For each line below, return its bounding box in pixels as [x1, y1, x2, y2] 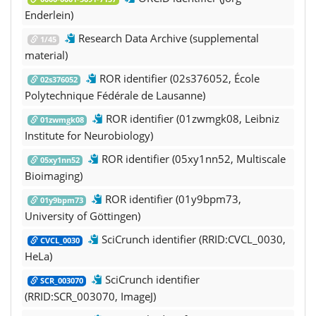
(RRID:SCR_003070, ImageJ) [25, 288, 156, 303]
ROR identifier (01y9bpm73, [102, 191, 241, 206]
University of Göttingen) [25, 208, 140, 223]
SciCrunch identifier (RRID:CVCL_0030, [99, 231, 286, 246]
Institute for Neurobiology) [25, 128, 153, 142]
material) [25, 47, 68, 62]
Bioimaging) [25, 168, 83, 183]
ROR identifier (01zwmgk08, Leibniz [103, 111, 279, 126]
